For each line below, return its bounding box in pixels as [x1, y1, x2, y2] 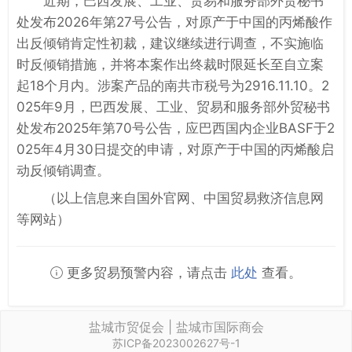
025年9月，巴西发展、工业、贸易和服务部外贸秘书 [16, 98, 330, 115]
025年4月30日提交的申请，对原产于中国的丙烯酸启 [16, 141, 334, 157]
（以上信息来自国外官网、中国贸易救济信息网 [43, 189, 324, 206]
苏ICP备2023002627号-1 [112, 335, 240, 350]
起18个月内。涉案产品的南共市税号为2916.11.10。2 [16, 77, 329, 93]
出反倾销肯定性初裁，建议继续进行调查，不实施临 [16, 35, 324, 51]
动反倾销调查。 [16, 162, 110, 178]
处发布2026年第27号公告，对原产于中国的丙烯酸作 [16, 13, 332, 30]
